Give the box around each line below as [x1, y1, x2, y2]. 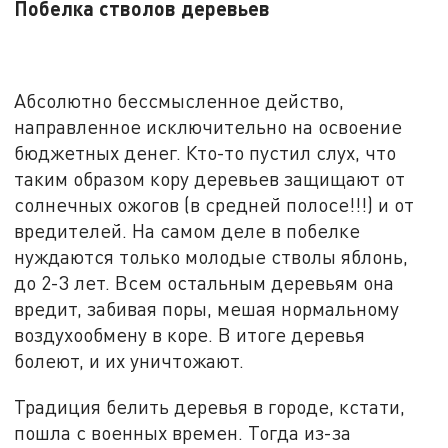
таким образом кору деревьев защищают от [14, 166, 406, 190]
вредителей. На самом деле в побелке [14, 218, 361, 242]
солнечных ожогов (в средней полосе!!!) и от [14, 192, 415, 216]
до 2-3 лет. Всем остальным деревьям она [14, 270, 395, 294]
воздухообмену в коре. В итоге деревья [14, 322, 366, 346]
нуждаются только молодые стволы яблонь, [14, 244, 409, 268]
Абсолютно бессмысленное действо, [14, 88, 345, 112]
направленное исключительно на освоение [14, 114, 403, 138]
